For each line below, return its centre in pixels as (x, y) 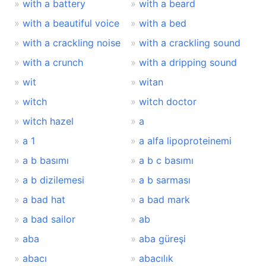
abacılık (156, 259)
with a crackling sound (189, 43)
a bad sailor (49, 219)
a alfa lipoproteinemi (185, 141)
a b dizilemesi (53, 180)
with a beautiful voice (71, 23)
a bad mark (164, 200)
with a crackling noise (72, 43)
